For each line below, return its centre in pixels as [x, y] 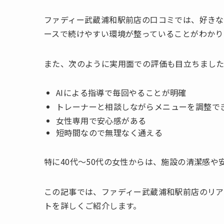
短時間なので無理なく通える [109, 132]
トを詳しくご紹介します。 [93, 205]
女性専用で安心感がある [101, 120]
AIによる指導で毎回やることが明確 [121, 92]
